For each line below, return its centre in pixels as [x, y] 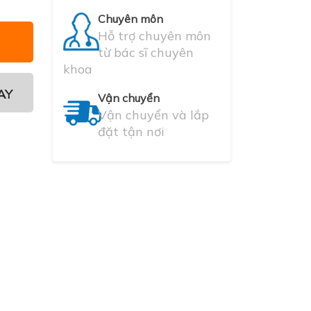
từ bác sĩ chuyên [145, 52]
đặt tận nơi [131, 132]
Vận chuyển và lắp [153, 115]
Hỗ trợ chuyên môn [154, 36]
